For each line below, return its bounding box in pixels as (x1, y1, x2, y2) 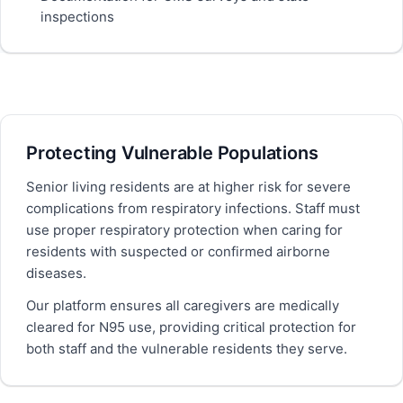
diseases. (26, 264, 86, 282)
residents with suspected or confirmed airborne (26, 243, 330, 260)
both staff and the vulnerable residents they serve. (26, 340, 347, 357)
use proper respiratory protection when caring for (26, 221, 343, 238)
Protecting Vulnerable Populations (26, 142, 318, 164)
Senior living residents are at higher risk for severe (26, 178, 351, 195)
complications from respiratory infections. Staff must (26, 200, 360, 217)
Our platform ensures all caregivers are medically (26, 297, 339, 314)
